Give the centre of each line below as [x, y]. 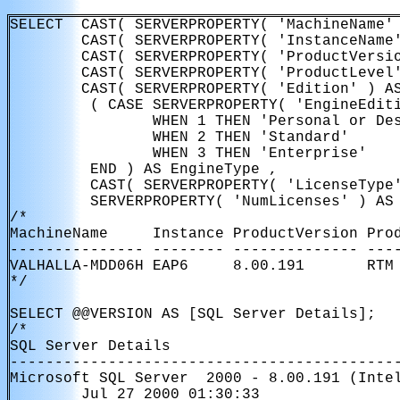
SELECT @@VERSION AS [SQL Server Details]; [193, 314]
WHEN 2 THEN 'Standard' [179, 137]
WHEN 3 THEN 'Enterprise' [188, 154]
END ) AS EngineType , [144, 170]
